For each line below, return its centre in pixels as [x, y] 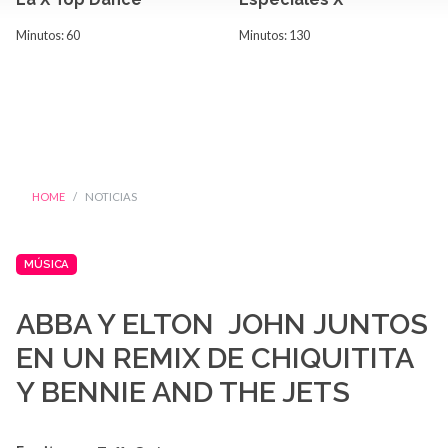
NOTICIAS [111, 196]
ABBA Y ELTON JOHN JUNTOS [222, 324]
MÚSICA [47, 264]
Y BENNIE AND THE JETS [183, 392]
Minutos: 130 [274, 35]
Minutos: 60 [48, 35]
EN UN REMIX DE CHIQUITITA [214, 358]
